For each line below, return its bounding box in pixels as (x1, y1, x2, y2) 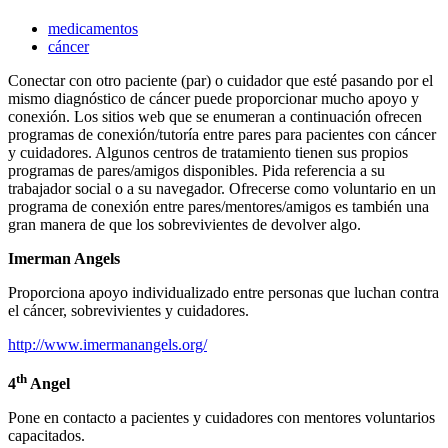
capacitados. (8, 426, 85, 444)
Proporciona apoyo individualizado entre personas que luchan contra (8, 284, 439, 302)
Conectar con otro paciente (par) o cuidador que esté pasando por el (8, 72, 433, 90)
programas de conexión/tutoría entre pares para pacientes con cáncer (8, 126, 436, 144)
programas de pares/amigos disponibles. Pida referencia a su (8, 162, 385, 180)
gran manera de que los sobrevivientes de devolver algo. (8, 216, 361, 234)
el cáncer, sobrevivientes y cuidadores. (8, 302, 249, 320)
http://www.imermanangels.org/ (8, 336, 207, 354)
